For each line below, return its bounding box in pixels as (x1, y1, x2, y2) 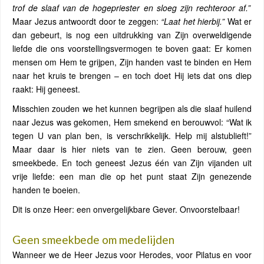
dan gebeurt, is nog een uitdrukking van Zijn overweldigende (12, 29, 252, 41)
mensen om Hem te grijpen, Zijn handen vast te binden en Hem (12, 56, 252, 68)
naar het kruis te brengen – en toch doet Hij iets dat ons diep (12, 70, 252, 81)
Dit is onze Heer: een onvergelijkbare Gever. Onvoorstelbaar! (12, 203, 240, 215)
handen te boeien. (12, 184, 80, 196)
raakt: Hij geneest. (12, 83, 80, 95)
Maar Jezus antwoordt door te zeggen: (12, 15, 161, 27)
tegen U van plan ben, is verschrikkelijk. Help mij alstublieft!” (12, 130, 252, 141)
